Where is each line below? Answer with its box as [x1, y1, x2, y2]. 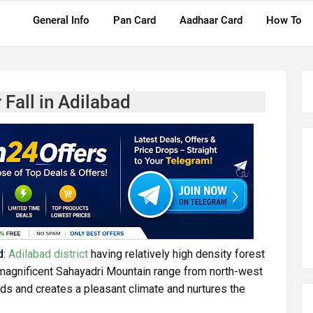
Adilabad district [8, 247, 88, 261]
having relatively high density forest [88, 247, 265, 261]
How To [266, 14, 302, 27]
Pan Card [113, 14, 156, 27]
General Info [33, 14, 89, 27]
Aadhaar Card [180, 14, 242, 27]
